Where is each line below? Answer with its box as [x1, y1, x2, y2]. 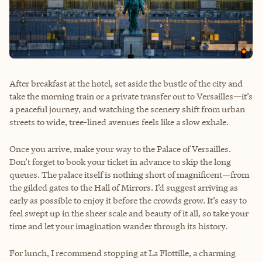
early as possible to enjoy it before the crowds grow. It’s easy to [9, 195, 247, 206]
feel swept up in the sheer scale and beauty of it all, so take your [9, 208, 249, 219]
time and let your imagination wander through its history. [9, 220, 227, 232]
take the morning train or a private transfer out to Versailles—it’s [9, 91, 253, 102]
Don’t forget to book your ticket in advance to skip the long [9, 156, 231, 168]
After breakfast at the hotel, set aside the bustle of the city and [9, 78, 243, 89]
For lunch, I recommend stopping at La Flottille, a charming [9, 247, 236, 259]
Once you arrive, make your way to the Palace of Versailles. [9, 143, 231, 155]
